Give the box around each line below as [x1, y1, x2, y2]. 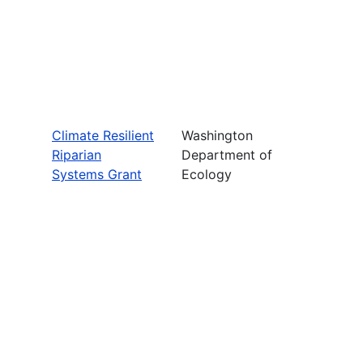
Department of [181, 146, 272, 163]
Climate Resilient [52, 126, 154, 143]
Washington [181, 126, 253, 143]
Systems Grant [52, 165, 142, 182]
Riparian [52, 146, 101, 163]
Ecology [181, 165, 232, 182]
